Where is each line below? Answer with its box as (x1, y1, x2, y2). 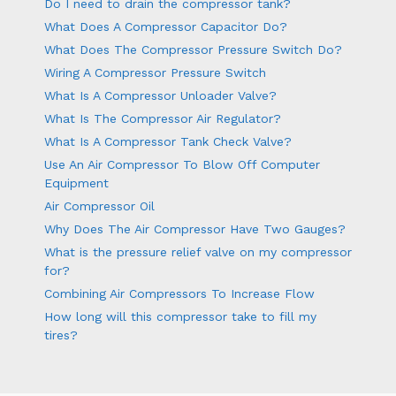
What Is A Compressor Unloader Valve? (44, 88, 277, 103)
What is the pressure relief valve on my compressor (44, 244, 352, 259)
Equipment (44, 175, 109, 190)
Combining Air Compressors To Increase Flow (44, 286, 315, 301)
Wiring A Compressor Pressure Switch (44, 65, 266, 80)
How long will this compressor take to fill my (44, 308, 316, 324)
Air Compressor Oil (44, 198, 155, 213)
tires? (44, 327, 78, 342)
